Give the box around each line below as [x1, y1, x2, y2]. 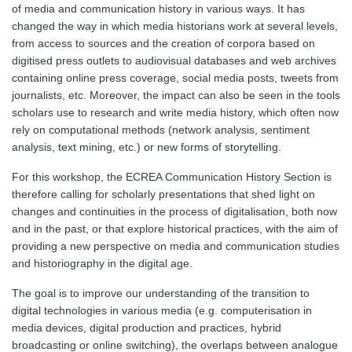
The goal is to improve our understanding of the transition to [12, 287, 310, 299]
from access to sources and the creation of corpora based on [12, 37, 315, 49]
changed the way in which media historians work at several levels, [12, 20, 338, 32]
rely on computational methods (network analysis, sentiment [12, 123, 310, 136]
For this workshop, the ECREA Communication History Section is [12, 170, 332, 183]
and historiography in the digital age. [12, 257, 196, 269]
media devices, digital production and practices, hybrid [12, 321, 281, 334]
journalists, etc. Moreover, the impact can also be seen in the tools [12, 89, 340, 101]
